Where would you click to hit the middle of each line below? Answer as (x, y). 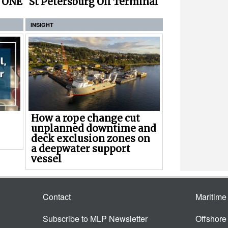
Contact (57, 197)
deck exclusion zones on (91, 139)
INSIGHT (42, 25)
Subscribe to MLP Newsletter (95, 219)
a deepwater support (81, 149)
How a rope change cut (85, 119)
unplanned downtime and (94, 129)
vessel (46, 159)
